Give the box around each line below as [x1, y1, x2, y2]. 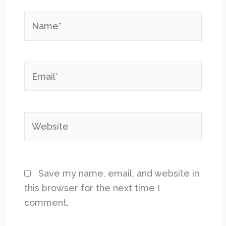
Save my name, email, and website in [38, 168, 200, 179]
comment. [24, 197, 69, 208]
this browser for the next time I [24, 183, 160, 194]
